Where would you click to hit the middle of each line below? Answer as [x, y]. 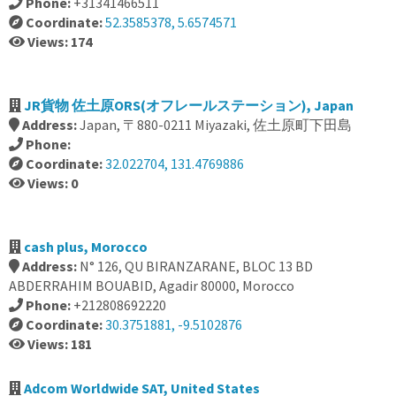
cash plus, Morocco [86, 247]
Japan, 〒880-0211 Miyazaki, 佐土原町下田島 [216, 125]
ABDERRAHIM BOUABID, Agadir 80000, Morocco [152, 286]
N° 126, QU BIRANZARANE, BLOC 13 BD [196, 266]
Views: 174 [60, 42]
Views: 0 [53, 183]
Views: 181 [60, 344]
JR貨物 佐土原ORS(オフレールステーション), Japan [189, 105]
